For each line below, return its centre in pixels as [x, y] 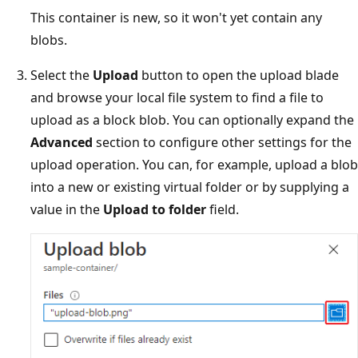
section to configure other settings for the [222, 143]
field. [223, 210]
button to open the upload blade [239, 76]
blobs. [49, 40]
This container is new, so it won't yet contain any [176, 18]
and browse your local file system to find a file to [177, 98]
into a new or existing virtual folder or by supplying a [190, 187]
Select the [62, 76]
